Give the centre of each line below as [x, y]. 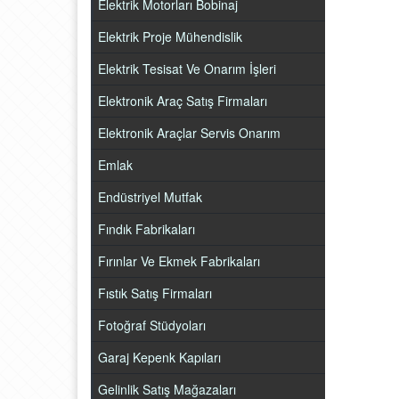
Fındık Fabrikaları [147, 229]
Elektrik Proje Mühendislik [170, 37]
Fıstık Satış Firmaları [155, 293]
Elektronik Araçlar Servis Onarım [189, 133]
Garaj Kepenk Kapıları [159, 357]
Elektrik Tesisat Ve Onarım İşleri [187, 69]
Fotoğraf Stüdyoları [152, 325]
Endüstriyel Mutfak [150, 197]
